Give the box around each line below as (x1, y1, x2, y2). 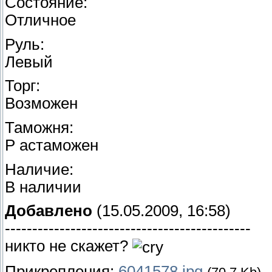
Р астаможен (5, 137, 98, 154)
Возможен (5, 95, 78, 112)
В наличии (5, 178, 81, 195)
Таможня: (5, 119, 73, 137)
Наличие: (5, 160, 73, 178)
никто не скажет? (5, 237, 132, 255)
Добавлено (5, 202, 92, 220)
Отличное (5, 12, 76, 29)
